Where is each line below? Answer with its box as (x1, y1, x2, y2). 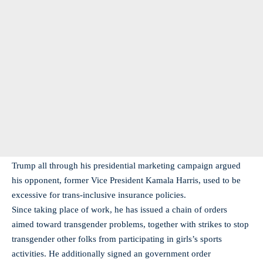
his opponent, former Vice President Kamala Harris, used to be (12, 176, 241, 185)
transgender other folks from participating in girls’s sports (12, 234, 222, 244)
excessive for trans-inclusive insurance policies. (12, 190, 188, 200)
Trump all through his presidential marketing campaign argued (12, 161, 241, 170)
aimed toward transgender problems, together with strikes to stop (12, 220, 249, 229)
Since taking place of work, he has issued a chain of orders (12, 205, 227, 214)
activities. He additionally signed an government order (12, 249, 211, 258)
